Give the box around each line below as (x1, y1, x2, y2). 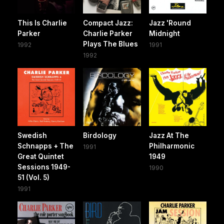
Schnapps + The (17, 141, 73, 150)
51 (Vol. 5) (17, 173, 49, 181)
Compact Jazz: (83, 19, 133, 27)
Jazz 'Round (148, 19, 191, 27)
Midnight (148, 29, 180, 38)
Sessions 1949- (17, 162, 70, 171)
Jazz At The (148, 131, 189, 139)
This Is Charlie (17, 19, 67, 27)
